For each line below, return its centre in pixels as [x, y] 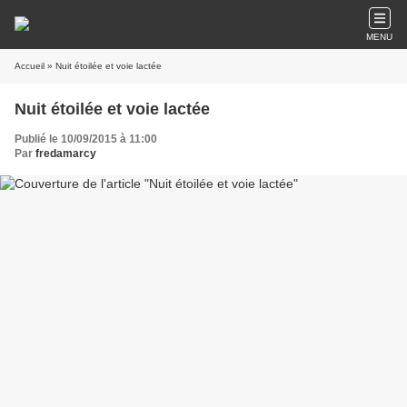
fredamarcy [66, 154]
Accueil [30, 66]
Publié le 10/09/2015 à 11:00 [86, 139]
